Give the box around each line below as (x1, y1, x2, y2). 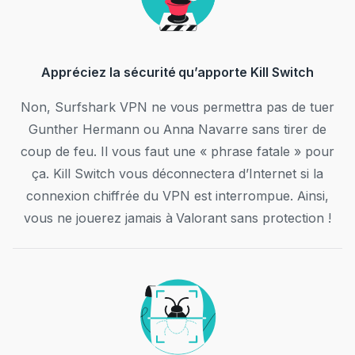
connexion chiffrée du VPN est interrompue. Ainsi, (26, 188, 329, 204)
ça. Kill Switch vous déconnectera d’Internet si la (31, 166, 324, 182)
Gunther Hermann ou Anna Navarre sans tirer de (28, 121, 327, 138)
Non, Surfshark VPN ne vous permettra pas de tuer (20, 99, 335, 116)
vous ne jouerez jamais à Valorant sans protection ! (23, 210, 332, 227)
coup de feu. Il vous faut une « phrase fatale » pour (21, 143, 334, 160)
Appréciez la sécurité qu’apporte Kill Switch (40, 64, 315, 81)
